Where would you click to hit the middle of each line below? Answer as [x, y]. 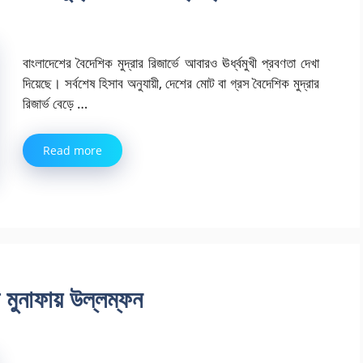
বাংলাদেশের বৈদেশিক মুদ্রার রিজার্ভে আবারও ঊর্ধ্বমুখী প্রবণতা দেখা [171, 62]
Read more [73, 151]
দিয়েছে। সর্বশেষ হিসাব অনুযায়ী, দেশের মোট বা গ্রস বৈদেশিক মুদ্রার [171, 83]
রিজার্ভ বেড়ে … [55, 103]
